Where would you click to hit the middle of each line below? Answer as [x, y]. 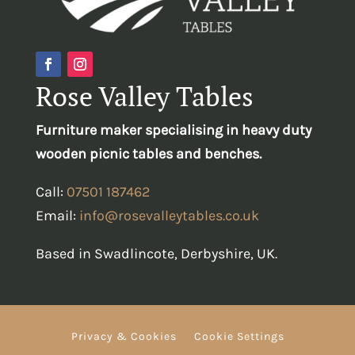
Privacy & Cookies [124, 337]
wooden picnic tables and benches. [148, 154]
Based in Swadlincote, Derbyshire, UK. [156, 254]
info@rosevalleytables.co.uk [169, 216]
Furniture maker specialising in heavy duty [173, 130]
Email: [57, 216]
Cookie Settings [239, 337]
